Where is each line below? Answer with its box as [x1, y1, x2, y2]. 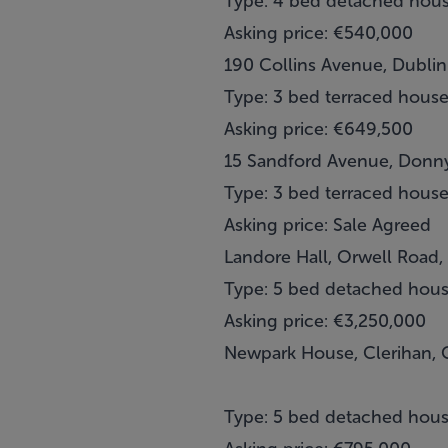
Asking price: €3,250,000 [224, 310, 426, 332]
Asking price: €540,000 [224, 22, 413, 44]
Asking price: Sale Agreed [224, 214, 431, 236]
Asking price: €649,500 [224, 118, 413, 140]
